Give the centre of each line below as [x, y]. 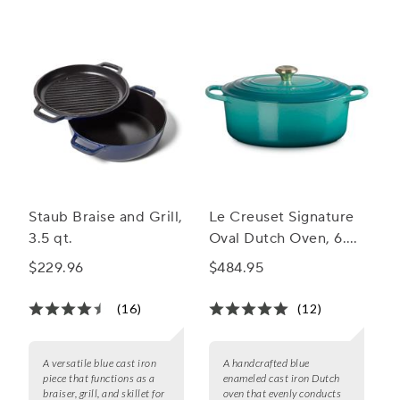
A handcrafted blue [266, 363]
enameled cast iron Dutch [281, 379]
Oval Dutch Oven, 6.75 [286, 239]
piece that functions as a [99, 379]
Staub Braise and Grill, [106, 217]
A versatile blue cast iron [100, 363]
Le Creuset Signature [281, 217]
